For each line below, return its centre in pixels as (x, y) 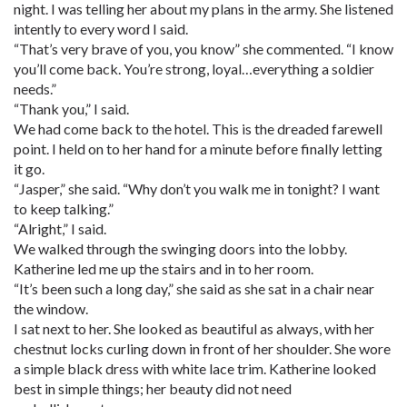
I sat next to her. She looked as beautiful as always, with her (194, 328)
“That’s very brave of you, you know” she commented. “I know (203, 49)
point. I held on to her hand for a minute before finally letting (198, 149)
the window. (51, 308)
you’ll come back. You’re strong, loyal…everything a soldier (194, 69)
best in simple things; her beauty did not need (153, 388)
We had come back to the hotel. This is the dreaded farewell (198, 129)
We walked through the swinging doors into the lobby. (180, 248)
